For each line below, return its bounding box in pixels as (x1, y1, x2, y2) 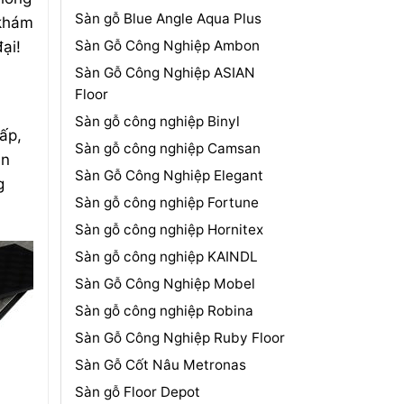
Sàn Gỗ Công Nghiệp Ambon (74, 36, 260, 54)
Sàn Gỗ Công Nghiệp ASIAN (74, 63, 255, 81)
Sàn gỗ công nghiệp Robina (74, 301, 253, 319)
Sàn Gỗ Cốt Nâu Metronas (74, 355, 246, 373)
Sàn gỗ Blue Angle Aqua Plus (74, 9, 262, 27)
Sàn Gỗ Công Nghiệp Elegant (74, 166, 263, 184)
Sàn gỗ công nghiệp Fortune (74, 193, 259, 211)
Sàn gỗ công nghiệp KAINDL (74, 247, 258, 265)
